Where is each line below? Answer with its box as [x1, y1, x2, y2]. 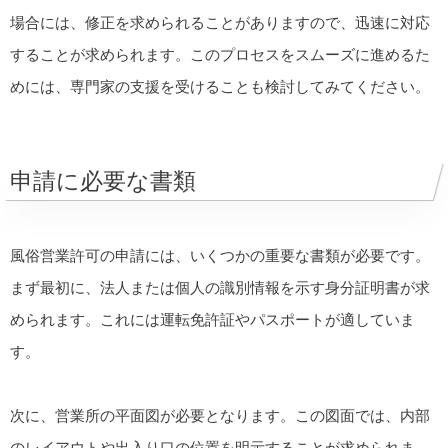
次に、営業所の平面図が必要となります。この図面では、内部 [10, 407, 430, 425]
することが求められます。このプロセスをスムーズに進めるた [10, 46, 430, 64]
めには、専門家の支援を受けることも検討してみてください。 [10, 78, 430, 96]
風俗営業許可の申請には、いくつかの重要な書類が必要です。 [10, 247, 430, 265]
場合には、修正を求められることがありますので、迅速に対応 [10, 14, 430, 32]
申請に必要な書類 [10, 168, 196, 195]
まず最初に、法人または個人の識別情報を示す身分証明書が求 [10, 279, 430, 297]
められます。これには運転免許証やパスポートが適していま [10, 311, 415, 329]
